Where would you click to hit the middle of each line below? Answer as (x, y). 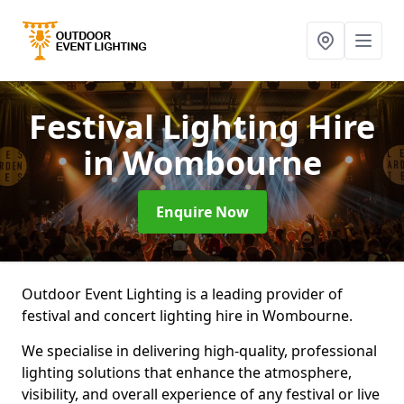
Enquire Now (202, 212)
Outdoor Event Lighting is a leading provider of (182, 294)
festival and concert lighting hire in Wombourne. (189, 316)
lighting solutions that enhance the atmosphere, (187, 372)
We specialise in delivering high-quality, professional (199, 351)
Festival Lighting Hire (202, 127)
